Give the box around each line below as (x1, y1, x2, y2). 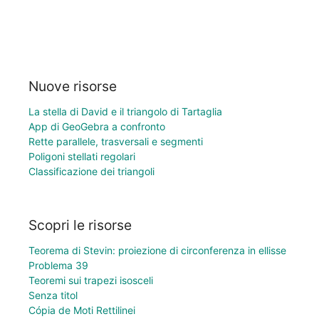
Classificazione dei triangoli (28, 164, 155, 177)
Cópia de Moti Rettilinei (28, 304, 135, 317)
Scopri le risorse (28, 216, 132, 234)
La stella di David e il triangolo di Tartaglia (28, 105, 222, 117)
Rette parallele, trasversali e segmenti (28, 135, 203, 147)
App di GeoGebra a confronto (28, 120, 165, 132)
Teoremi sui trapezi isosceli (28, 274, 153, 287)
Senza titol (28, 289, 78, 302)
